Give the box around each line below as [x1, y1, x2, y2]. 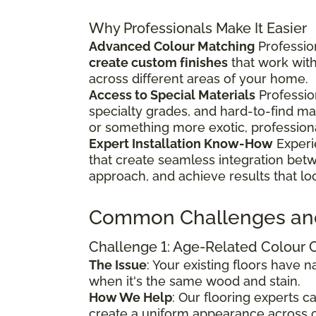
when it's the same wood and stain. [89, 273, 300, 288]
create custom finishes [89, 54, 228, 70]
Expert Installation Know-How [89, 135, 273, 151]
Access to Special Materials [89, 87, 255, 102]
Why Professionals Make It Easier [89, 19, 307, 37]
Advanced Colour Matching [89, 38, 255, 54]
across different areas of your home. [89, 71, 308, 86]
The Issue [89, 257, 147, 272]
